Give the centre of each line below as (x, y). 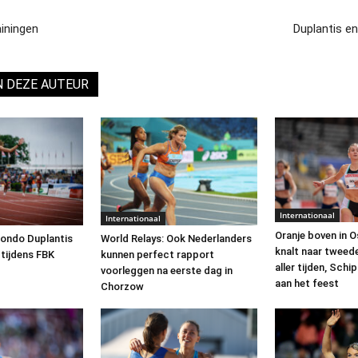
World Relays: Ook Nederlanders (176, 239)
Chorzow (122, 287)
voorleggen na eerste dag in (167, 271)
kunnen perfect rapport (157, 255)
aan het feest (307, 284)
